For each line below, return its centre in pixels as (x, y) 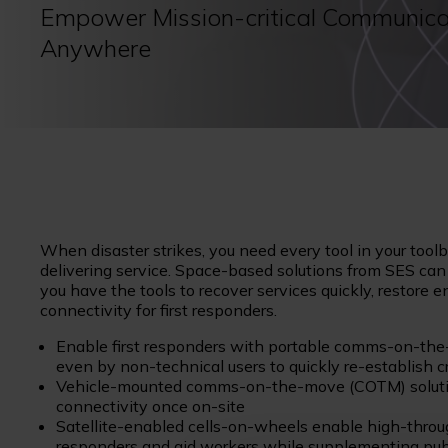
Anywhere (95, 47)
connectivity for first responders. (162, 309)
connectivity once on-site (150, 405)
